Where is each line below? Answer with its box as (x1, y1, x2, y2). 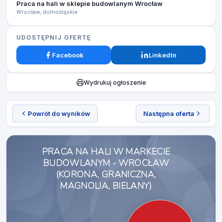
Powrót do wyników (28, 110, 90, 117)
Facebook (52, 51, 84, 59)
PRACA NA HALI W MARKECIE (42, 146, 170, 158)
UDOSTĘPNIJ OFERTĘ (16, 34, 91, 41)
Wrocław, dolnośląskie (16, 8, 78, 15)
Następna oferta (143, 110, 194, 117)
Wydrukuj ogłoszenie (83, 79, 146, 86)
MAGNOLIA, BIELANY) (60, 180, 152, 192)
